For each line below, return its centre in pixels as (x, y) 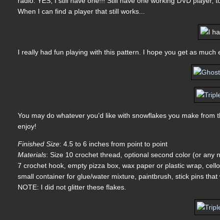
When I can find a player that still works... (82, 12)
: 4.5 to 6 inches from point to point (114, 144)
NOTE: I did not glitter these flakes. (72, 187)
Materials (32, 155)
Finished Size (39, 144)
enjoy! (27, 126)
